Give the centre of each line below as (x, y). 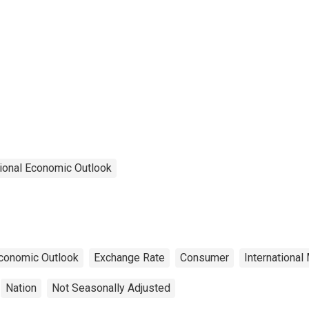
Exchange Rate (129, 257)
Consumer (205, 257)
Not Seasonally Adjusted (111, 288)
